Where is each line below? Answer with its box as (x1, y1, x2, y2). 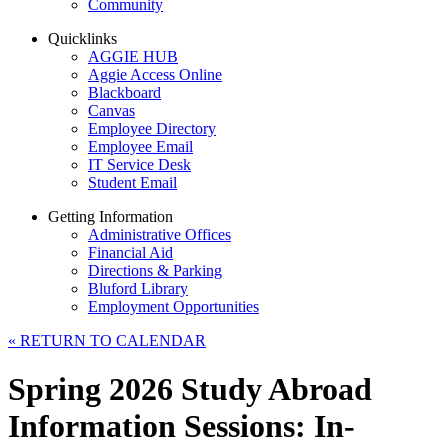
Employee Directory (88, 120, 216, 137)
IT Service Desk (88, 156, 191, 173)
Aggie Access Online (88, 66, 222, 83)
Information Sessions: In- (8, 408, 355, 445)
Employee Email (88, 138, 193, 155)
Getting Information (48, 208, 173, 225)
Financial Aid (88, 244, 173, 261)
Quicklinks (48, 30, 117, 47)
